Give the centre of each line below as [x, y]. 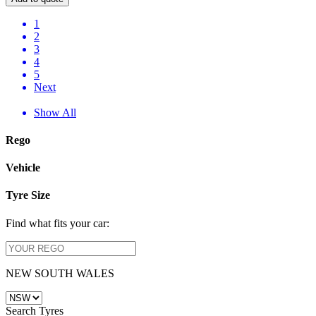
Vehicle [23, 168]
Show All [55, 112]
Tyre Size [28, 195]
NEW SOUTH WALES [60, 273]
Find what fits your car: [57, 223]
